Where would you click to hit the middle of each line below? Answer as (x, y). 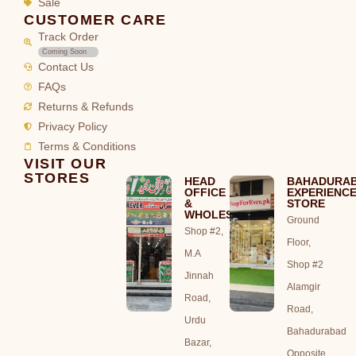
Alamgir (304, 286)
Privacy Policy (72, 126)
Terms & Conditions (87, 146)
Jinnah (199, 275)
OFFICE (205, 192)
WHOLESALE (219, 214)
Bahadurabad (317, 331)
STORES (57, 177)
